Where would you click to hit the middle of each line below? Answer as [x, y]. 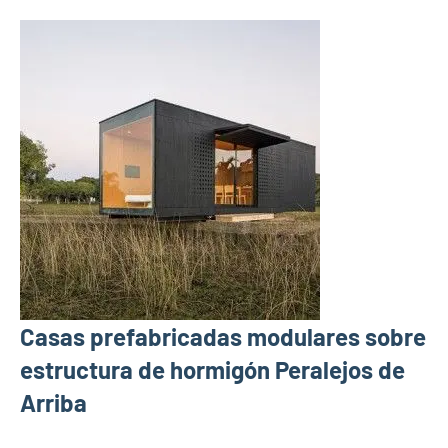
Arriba [53, 402]
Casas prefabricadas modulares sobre [223, 336]
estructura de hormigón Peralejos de [212, 369]
